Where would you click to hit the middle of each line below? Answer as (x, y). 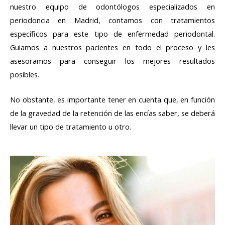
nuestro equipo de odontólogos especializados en (113, 6)
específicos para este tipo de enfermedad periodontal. (113, 33)
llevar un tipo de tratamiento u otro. (72, 127)
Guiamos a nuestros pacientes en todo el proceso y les (113, 47)
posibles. (26, 74)
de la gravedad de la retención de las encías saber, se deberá (113, 113)
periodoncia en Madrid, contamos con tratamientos (113, 20)
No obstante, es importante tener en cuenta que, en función (113, 100)
